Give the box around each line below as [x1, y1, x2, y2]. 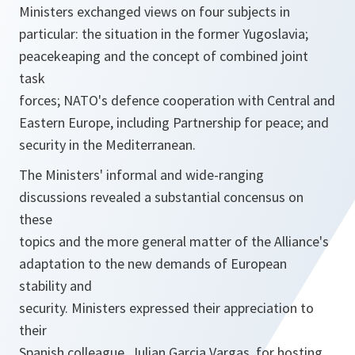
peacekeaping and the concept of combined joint [19, 47, 308, 65]
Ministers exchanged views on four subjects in [19, 2, 290, 21]
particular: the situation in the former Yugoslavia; [19, 25, 308, 43]
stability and [19, 277, 92, 295]
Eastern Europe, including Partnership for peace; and [19, 113, 329, 132]
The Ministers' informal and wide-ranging [19, 166, 264, 184]
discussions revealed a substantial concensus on [19, 188, 303, 206]
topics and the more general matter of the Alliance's [19, 232, 329, 250]
